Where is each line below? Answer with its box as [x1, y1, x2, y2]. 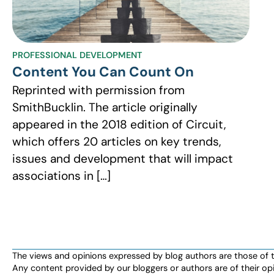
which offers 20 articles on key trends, [12, 134, 221, 150]
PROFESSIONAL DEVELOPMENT [12, 50, 142, 61]
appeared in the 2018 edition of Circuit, [12, 117, 226, 133]
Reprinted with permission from [12, 83, 185, 98]
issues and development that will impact [12, 151, 233, 167]
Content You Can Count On [12, 63, 194, 81]
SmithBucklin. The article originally [12, 100, 198, 116]
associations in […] [12, 168, 111, 184]
